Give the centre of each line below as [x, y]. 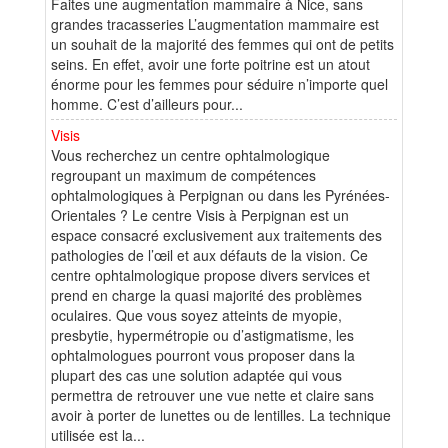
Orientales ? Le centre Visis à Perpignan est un [200, 214]
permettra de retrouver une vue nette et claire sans [212, 394]
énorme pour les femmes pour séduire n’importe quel [219, 83]
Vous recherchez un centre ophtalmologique [190, 154]
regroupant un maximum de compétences [183, 174]
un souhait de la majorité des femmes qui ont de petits [222, 43]
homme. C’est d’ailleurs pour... [147, 103]
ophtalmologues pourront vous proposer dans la [203, 354]
